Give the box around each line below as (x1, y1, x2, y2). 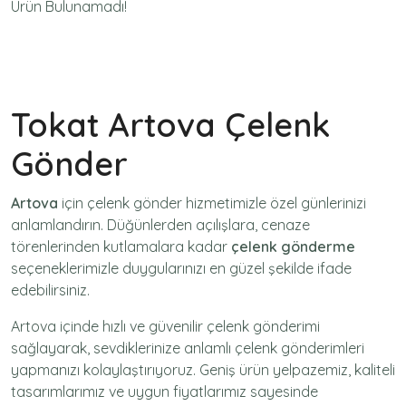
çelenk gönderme (231, 237, 355, 256)
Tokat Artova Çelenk (11, 104, 330, 145)
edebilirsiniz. (11, 281, 90, 299)
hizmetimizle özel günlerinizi (182, 194, 366, 212)
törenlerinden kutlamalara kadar (11, 237, 231, 256)
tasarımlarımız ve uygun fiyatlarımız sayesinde (11, 382, 318, 401)
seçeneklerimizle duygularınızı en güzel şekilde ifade (11, 259, 352, 277)
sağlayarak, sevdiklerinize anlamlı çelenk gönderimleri (11, 339, 364, 357)
